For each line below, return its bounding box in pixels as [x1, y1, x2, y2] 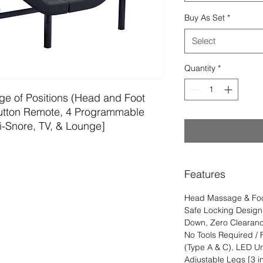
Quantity [184, 62, 215, 73]
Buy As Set [184, 12, 225, 23]
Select [192, 35, 215, 46]
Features [184, 167, 225, 181]
